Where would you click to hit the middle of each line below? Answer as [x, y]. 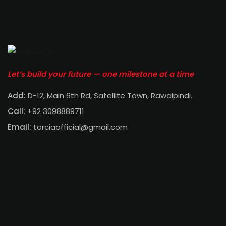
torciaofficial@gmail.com [79, 127]
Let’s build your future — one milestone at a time [101, 74]
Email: [19, 127]
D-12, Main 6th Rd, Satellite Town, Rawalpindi [109, 96]
